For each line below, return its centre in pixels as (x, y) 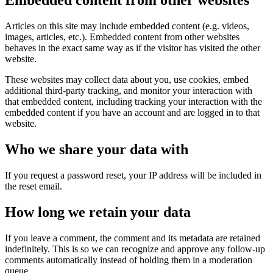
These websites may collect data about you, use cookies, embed (127, 80)
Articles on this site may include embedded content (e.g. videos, (127, 26)
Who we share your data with (97, 150)
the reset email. (34, 186)
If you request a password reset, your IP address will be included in (133, 175)
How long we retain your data (98, 212)
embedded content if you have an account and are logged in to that (132, 113)
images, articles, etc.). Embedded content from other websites (122, 37)
